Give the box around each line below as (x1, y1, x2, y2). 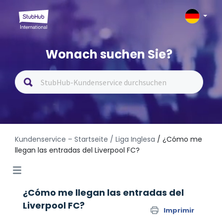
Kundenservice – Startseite (15, 134, 110, 144)
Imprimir (164, 206, 194, 215)
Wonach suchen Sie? (46, 46, 173, 62)
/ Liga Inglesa (110, 134, 155, 144)
